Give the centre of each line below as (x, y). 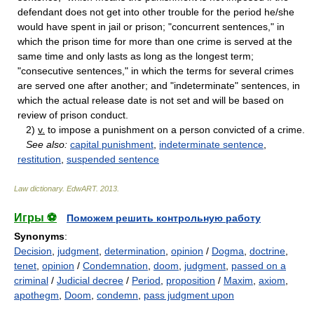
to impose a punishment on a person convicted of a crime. (175, 130)
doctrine (267, 251)
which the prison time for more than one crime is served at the (155, 42)
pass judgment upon (189, 295)
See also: (47, 145)
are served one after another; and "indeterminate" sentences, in (159, 86)
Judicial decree (90, 281)
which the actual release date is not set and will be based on (151, 101)
